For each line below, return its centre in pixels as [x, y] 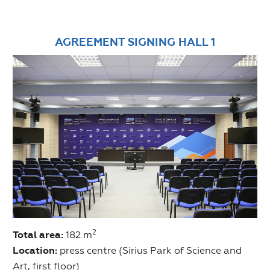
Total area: [38, 235]
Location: [35, 250]
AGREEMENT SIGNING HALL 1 [135, 42]
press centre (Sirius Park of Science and [149, 250]
